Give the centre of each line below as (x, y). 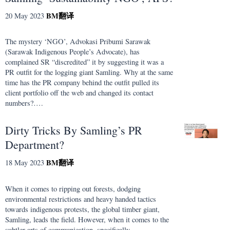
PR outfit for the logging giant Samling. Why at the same (89, 72)
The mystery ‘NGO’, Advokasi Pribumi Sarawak (78, 42)
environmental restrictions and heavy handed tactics (81, 199)
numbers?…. (24, 103)
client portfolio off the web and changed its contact (79, 93)
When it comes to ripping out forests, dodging (73, 188)
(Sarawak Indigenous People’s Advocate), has (72, 52)
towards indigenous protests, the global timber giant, (82, 209)
